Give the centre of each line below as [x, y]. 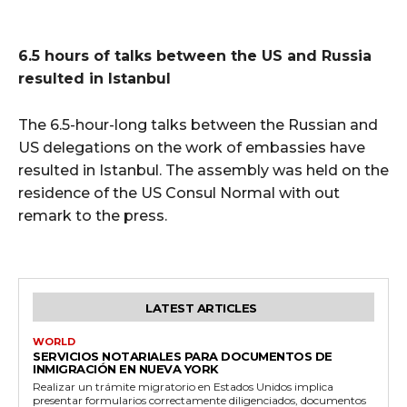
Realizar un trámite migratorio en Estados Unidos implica [183, 386]
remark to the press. [93, 215]
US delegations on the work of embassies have [192, 147]
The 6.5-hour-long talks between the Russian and [198, 124]
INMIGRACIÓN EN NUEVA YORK [126, 368]
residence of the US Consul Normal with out [179, 193]
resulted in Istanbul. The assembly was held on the [203, 170]
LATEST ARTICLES [201, 308]
